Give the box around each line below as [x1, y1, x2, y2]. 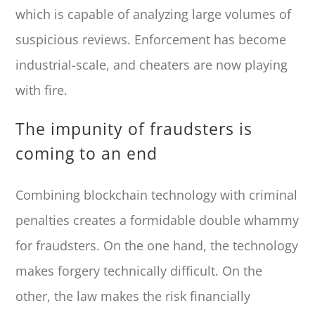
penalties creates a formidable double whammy [15, 212, 300, 229]
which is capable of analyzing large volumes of [15, 6, 292, 23]
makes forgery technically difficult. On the [15, 262, 263, 280]
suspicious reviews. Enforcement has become [15, 31, 287, 49]
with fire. [15, 82, 68, 99]
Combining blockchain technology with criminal [15, 186, 298, 204]
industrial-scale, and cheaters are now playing [15, 56, 288, 74]
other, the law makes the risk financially [15, 288, 251, 305]
